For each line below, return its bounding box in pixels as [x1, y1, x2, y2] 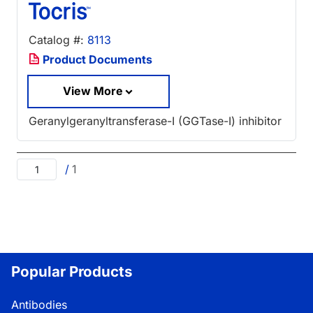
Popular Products [11, 262, 133, 280]
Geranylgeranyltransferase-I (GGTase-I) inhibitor [29, 113, 282, 128]
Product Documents [40, 52, 152, 67]
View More [63, 84, 123, 99]
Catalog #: [29, 33, 87, 48]
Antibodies [11, 297, 67, 312]
